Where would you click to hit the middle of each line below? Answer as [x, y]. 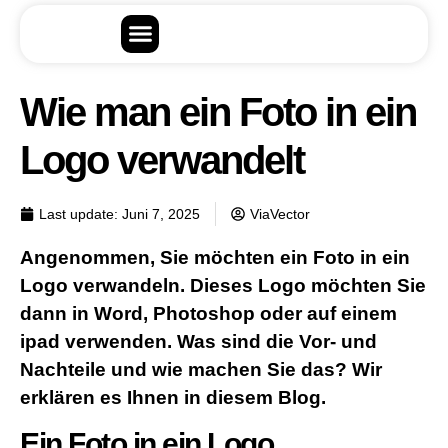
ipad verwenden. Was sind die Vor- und [198, 341]
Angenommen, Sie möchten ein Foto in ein [215, 257]
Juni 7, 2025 [161, 213]
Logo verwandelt [162, 159]
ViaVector [280, 213]
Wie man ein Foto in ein [218, 111]
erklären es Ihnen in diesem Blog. [173, 397]
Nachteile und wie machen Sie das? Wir [201, 369]
